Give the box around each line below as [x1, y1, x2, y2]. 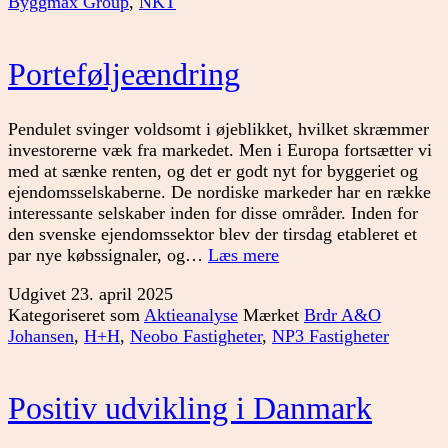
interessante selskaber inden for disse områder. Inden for [8, 203, 418, 224]
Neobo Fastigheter [130, 325, 262, 346]
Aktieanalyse [144, 304, 238, 325]
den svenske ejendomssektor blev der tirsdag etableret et [8, 224, 417, 245]
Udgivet [8, 283, 71, 304]
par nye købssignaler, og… [8, 245, 208, 266]
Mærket [243, 304, 304, 325]
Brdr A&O [304, 304, 381, 325]
